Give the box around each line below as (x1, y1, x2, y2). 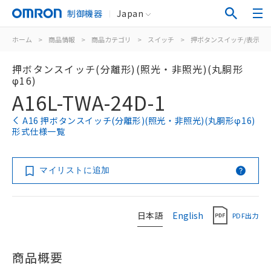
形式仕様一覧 (12, 125, 65, 137)
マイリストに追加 (39, 165, 110, 175)
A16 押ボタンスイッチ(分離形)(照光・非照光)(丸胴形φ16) (22, 114, 255, 126)
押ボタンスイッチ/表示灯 (191, 34, 266, 44)
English (172, 209, 203, 221)
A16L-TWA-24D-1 (12, 88, 166, 116)
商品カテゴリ (91, 34, 131, 44)
